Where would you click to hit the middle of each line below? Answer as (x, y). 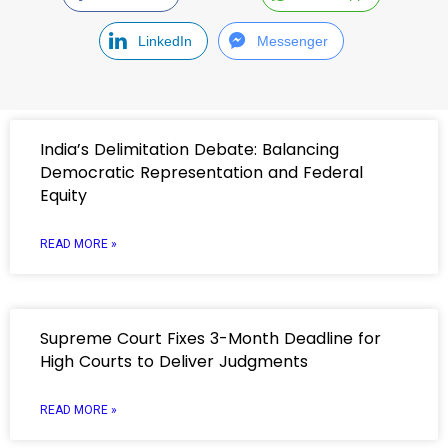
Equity (63, 195)
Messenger (293, 41)
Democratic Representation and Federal (201, 172)
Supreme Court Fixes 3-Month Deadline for (210, 338)
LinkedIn (164, 41)
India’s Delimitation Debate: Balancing (189, 149)
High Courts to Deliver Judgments (174, 361)
